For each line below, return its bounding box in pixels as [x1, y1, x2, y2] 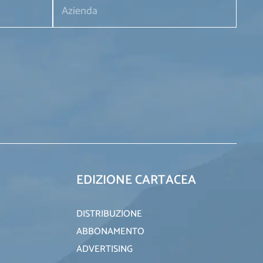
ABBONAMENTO [76, 224, 144, 240]
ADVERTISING [76, 241, 133, 258]
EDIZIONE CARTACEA [76, 170, 196, 191]
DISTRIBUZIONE [76, 206, 142, 222]
